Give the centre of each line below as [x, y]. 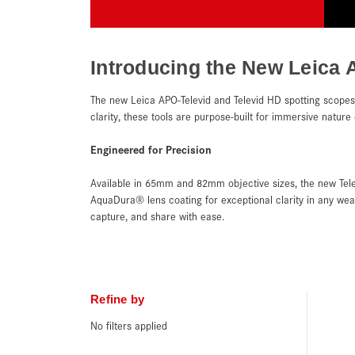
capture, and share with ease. [158, 216]
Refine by [118, 299]
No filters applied [129, 325]
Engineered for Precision [151, 149]
